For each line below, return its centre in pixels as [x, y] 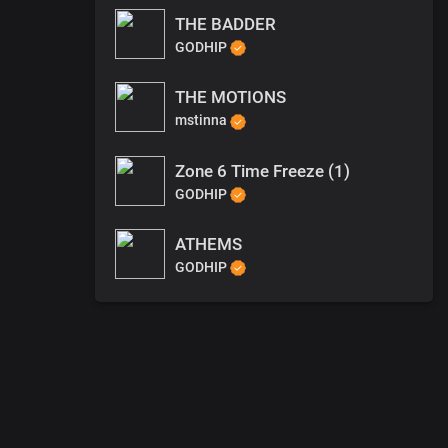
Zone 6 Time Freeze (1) [262, 170]
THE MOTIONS [230, 97]
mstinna [202, 120]
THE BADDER [225, 24]
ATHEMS [208, 243]
